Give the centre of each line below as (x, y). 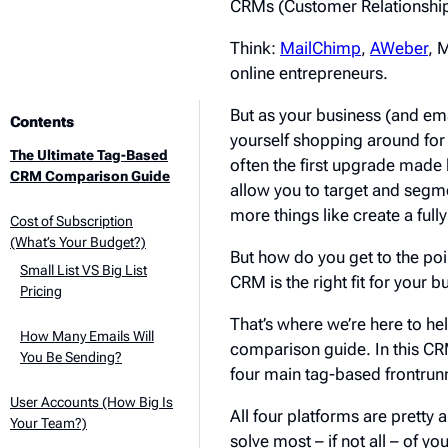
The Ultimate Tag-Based (89, 155)
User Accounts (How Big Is (91, 402)
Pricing (41, 291)
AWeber (399, 47)
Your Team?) (48, 423)
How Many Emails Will (87, 336)
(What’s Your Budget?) (78, 242)
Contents (42, 122)
